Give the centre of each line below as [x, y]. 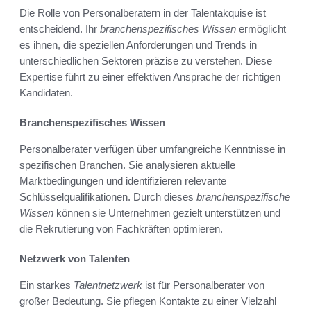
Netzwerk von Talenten [75, 259]
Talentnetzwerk [108, 285]
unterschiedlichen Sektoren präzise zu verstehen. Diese [146, 61]
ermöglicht [261, 29]
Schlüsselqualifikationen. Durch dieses [108, 197]
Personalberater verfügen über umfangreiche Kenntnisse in [152, 149]
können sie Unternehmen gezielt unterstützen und [167, 213]
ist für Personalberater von [203, 285]
